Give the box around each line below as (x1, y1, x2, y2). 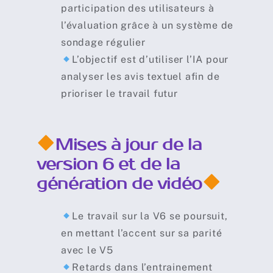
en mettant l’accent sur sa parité (60, 227, 222, 239)
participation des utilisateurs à (60, 2, 214, 14)
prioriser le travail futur (60, 87, 178, 99)
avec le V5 (60, 244, 113, 257)
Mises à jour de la (55, 133, 202, 155)
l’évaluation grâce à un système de (60, 19, 234, 31)
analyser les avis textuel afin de (60, 70, 220, 82)
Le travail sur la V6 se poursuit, (72, 210, 228, 222)
